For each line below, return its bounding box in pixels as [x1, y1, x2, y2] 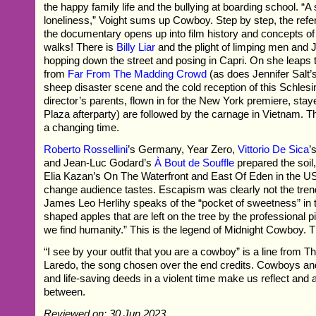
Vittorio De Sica [238, 143, 310, 156]
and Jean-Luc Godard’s [44, 157, 155, 169]
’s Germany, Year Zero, [128, 143, 238, 156]
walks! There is [44, 41, 117, 54]
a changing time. [44, 121, 120, 134]
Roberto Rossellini [44, 143, 128, 156]
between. [44, 286, 86, 298]
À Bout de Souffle [154, 157, 235, 169]
